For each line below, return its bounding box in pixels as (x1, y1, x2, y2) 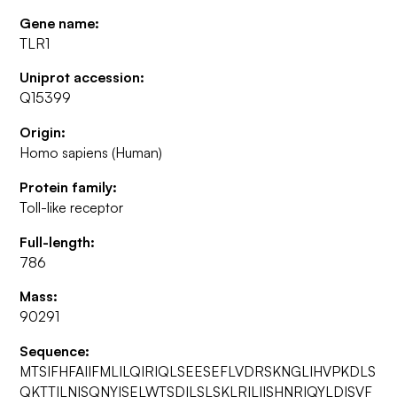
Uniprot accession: (19, 68, 145, 87)
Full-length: (19, 232, 96, 251)
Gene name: (19, 13, 100, 32)
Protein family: (19, 177, 118, 196)
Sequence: (19, 342, 90, 360)
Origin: (19, 123, 66, 142)
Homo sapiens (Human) (19, 144, 163, 162)
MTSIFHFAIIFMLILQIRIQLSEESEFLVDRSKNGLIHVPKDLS (19, 362, 377, 380)
